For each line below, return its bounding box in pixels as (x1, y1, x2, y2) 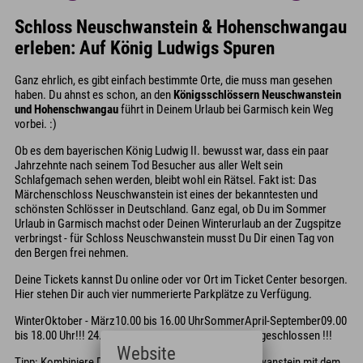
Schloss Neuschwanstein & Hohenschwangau (15, 15, 347, 37)
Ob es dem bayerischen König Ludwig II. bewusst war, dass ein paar (15, 143, 329, 159)
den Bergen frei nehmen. (15, 246, 129, 261)
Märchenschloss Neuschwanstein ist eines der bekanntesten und (15, 187, 318, 203)
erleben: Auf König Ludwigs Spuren (15, 36, 275, 58)
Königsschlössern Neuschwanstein (173, 88, 341, 103)
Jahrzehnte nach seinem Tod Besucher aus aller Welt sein (15, 158, 283, 173)
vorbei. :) (15, 117, 57, 132)
